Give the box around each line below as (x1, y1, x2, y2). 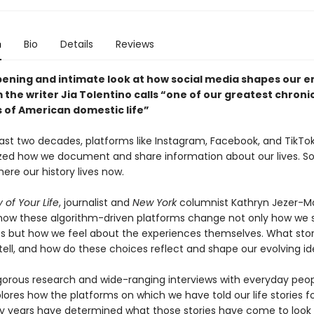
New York (132, 196, 179, 210)
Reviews (115, 37, 154, 52)
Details (60, 37, 93, 52)
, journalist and (58, 196, 132, 210)
